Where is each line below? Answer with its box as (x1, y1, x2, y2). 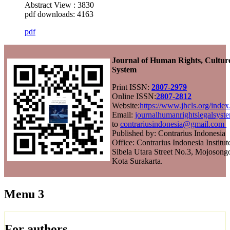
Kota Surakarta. (112, 156, 163, 165)
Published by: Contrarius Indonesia (112, 128, 225, 138)
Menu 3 (4, 187, 44, 201)
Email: (112, 110, 135, 119)
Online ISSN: (112, 91, 156, 101)
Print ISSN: (112, 82, 151, 91)
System (112, 65, 137, 74)
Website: (112, 101, 140, 110)
